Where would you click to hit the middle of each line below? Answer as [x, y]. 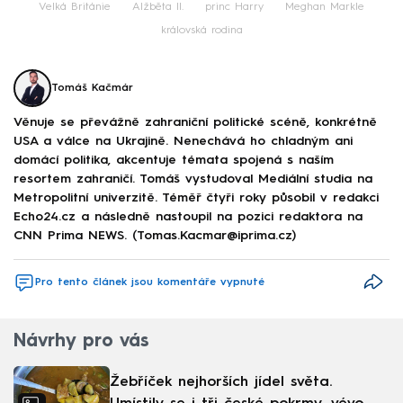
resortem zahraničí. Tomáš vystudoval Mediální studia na [193, 179]
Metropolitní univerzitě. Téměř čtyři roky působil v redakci [196, 198]
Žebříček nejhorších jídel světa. [221, 383]
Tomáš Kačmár [92, 88]
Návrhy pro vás [81, 341]
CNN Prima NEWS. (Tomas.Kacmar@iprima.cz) [155, 236]
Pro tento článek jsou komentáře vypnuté [150, 283]
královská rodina [201, 30]
